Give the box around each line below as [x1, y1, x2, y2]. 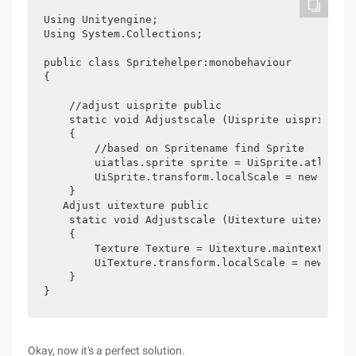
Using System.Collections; [44, 28, 203, 40]
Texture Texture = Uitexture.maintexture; [44, 242, 349, 254]
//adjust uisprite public [44, 99, 222, 111]
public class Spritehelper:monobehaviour [44, 56, 292, 68]
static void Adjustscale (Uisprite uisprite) [44, 114, 342, 126]
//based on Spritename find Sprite [44, 142, 304, 154]
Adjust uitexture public [44, 199, 209, 211]
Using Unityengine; [44, 14, 158, 25]
